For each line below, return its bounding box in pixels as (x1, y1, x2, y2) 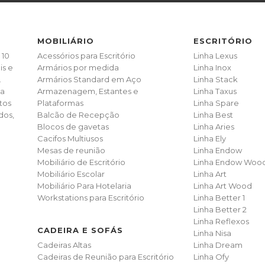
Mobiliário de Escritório (37, 157, 126, 167)
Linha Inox (193, 62, 231, 72)
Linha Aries (193, 121, 234, 131)
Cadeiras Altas (37, 240, 92, 250)
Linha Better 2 (193, 204, 247, 214)
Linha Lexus (193, 50, 237, 60)
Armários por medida (37, 62, 119, 72)
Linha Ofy (193, 251, 229, 261)
